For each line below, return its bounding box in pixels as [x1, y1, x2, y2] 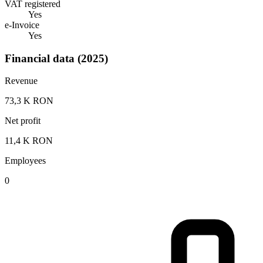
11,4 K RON [5, 136, 53, 146]
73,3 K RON [5, 96, 53, 106]
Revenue [5, 76, 38, 86]
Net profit [5, 116, 41, 126]
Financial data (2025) [5, 52, 108, 65]
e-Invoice [5, 19, 39, 30]
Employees [5, 156, 46, 166]
